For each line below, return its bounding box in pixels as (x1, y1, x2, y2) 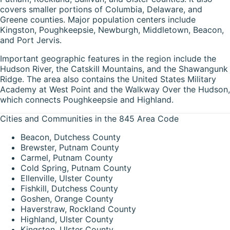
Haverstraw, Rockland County (21, 203, 136, 214)
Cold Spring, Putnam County (21, 162, 131, 173)
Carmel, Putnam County (21, 152, 113, 163)
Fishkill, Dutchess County (21, 183, 118, 194)
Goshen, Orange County (21, 193, 113, 204)
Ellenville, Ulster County (21, 172, 113, 183)
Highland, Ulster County (21, 214, 113, 224)
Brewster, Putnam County (21, 142, 119, 152)
